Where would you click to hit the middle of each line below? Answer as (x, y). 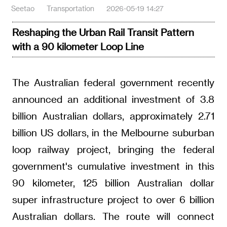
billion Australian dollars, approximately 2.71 (113, 116)
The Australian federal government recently (113, 83)
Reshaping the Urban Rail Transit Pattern (103, 32)
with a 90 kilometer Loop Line (78, 47)
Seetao (23, 9)
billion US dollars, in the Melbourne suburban (113, 133)
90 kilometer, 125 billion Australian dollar (113, 183)
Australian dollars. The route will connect (113, 216)
